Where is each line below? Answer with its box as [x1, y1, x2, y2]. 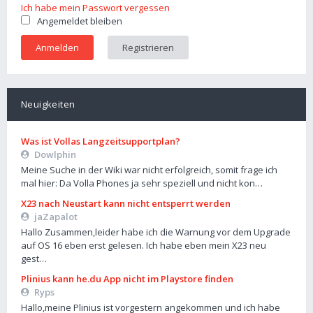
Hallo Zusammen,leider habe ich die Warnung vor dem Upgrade [21, 226, 291, 238]
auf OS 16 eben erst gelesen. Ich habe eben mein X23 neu [21, 239, 266, 252]
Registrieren [122, 41, 174, 54]
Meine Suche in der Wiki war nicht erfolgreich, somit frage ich [21, 163, 277, 176]
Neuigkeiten [21, 98, 75, 110]
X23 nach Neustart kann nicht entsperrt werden [21, 197, 231, 210]
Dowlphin [34, 148, 76, 161]
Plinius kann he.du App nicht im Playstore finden [21, 272, 233, 285]
